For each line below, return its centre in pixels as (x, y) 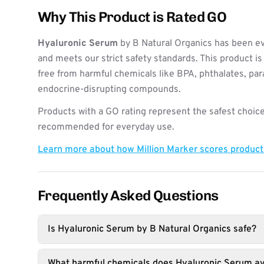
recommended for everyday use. (106, 127)
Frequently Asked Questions (128, 195)
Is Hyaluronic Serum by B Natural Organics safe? (152, 229)
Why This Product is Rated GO (132, 17)
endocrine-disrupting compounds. (109, 90)
